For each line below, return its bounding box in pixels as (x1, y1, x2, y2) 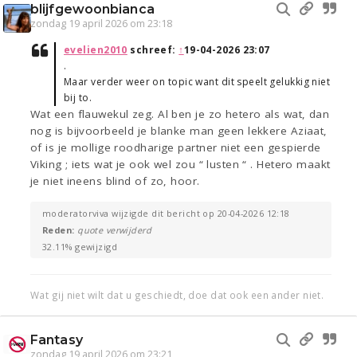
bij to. (64, 91, 92, 105)
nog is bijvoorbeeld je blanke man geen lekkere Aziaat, (30, 124, 328, 139)
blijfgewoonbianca (30, 2, 155, 18)
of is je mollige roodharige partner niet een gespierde (30, 140, 321, 155)
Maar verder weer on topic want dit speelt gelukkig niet (64, 75, 331, 89)
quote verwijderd (77, 224, 152, 237)
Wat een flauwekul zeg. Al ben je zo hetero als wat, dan (30, 107, 330, 122)
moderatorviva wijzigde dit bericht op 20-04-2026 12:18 (42, 207, 290, 220)
